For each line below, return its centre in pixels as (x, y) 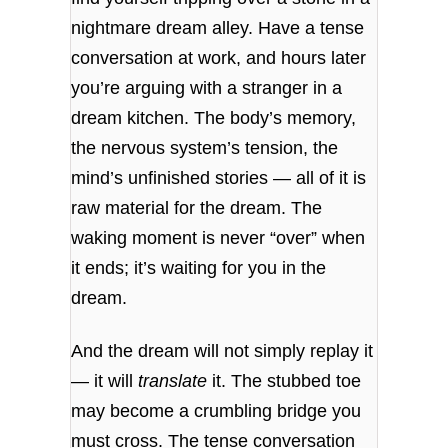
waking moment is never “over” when (218, 237)
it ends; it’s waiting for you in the (199, 267)
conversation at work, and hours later (219, 57)
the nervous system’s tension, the (205, 147)
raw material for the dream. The (197, 207)
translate (173, 381)
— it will (105, 381)
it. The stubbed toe (284, 381)
